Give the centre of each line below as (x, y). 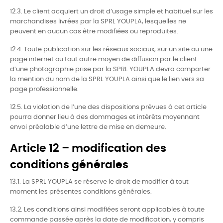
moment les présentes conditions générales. (81, 192)
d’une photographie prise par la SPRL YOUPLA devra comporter (110, 69)
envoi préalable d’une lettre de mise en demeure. (88, 127)
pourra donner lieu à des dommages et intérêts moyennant (105, 117)
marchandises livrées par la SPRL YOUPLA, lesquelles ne (98, 22)
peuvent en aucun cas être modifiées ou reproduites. (94, 32)
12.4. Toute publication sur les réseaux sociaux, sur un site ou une (111, 50)
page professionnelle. (44, 89)
